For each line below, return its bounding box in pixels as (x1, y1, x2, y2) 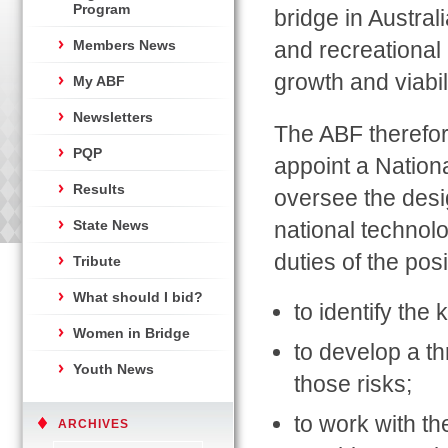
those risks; (293, 371, 412, 397)
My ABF (73, 73, 125, 89)
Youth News (73, 361, 154, 377)
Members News (73, 37, 176, 53)
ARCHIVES (58, 417, 129, 431)
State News (73, 217, 149, 233)
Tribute (73, 253, 121, 269)
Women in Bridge (73, 325, 190, 341)
